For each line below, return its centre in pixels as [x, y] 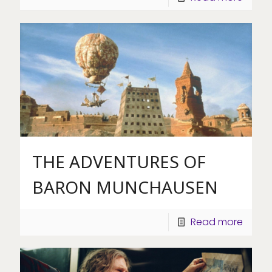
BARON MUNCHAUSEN [125, 187]
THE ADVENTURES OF [119, 161]
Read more [217, 222]
